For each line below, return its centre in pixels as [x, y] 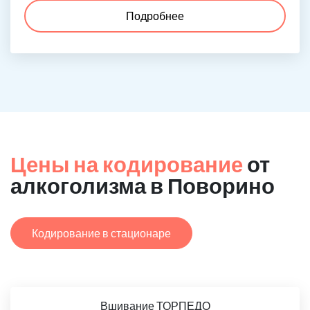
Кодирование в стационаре [101, 233]
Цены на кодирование [127, 164]
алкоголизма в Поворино [143, 185]
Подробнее [155, 16]
